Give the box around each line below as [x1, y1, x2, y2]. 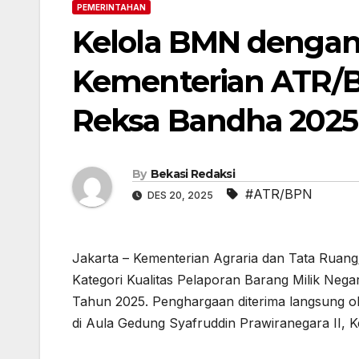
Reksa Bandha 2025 [72, 102, 357, 140]
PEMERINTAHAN [77, 2, 146, 13]
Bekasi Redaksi [150, 166, 235, 181]
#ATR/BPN [245, 185, 313, 202]
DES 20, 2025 [145, 188, 216, 201]
